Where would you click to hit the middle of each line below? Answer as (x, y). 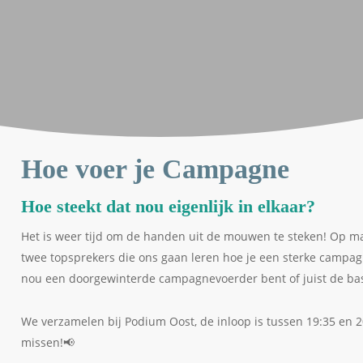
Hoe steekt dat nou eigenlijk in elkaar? (169, 206)
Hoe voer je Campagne (156, 169)
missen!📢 (48, 342)
